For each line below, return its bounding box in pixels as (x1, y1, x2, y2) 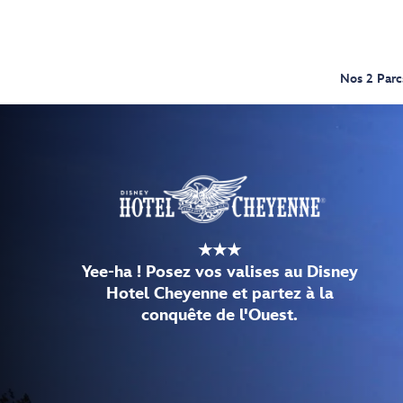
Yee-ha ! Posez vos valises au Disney (81, 262, 358, 282)
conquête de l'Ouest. (141, 305, 298, 325)
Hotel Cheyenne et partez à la (105, 283, 334, 303)
